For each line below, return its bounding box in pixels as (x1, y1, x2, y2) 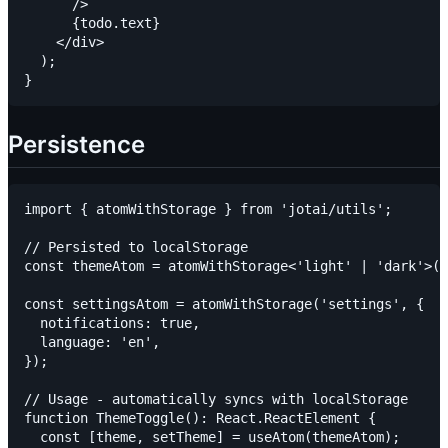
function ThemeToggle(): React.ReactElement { (24, 410, 376, 427)
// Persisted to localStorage (24, 239, 248, 256)
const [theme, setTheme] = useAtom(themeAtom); (24, 429, 400, 446)
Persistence (8, 130, 145, 160)
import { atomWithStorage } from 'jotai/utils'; (24, 201, 392, 218)
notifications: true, (24, 315, 200, 332)
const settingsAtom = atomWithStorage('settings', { (24, 296, 424, 313)
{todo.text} (24, 15, 160, 32)
